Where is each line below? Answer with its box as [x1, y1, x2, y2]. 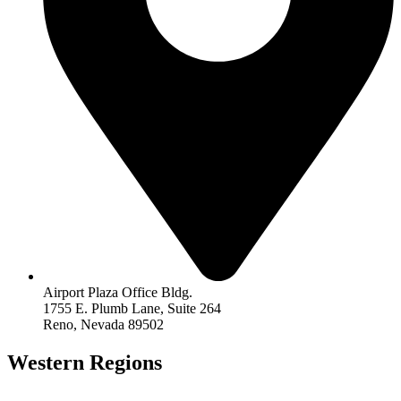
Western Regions [7, 350, 162, 374]
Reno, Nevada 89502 [43, 316, 164, 332]
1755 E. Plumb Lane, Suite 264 [43, 300, 221, 316]
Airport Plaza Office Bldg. [43, 284, 192, 300]
